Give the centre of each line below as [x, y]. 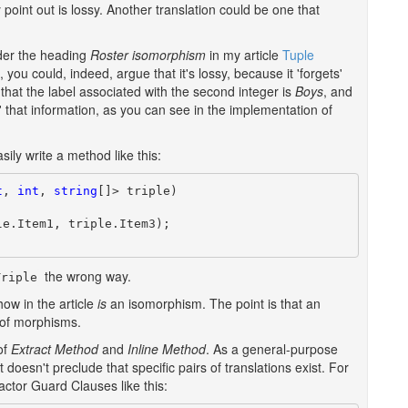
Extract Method [55, 349]
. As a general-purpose [272, 349]
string [75, 190]
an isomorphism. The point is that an [214, 303]
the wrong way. [86, 276]
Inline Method [167, 349]
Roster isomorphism [148, 55]
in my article [244, 55]
